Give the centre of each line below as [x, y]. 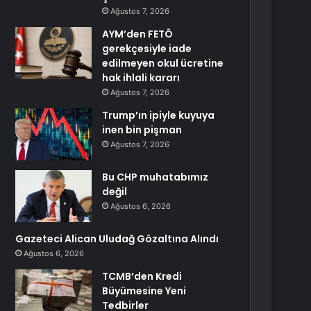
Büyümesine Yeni [144, 291]
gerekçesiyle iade [147, 49]
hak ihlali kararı [141, 78]
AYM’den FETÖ [138, 34]
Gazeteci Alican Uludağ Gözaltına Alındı [117, 239]
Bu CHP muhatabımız [155, 177]
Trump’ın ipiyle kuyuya [159, 115]
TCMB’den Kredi [142, 276]
